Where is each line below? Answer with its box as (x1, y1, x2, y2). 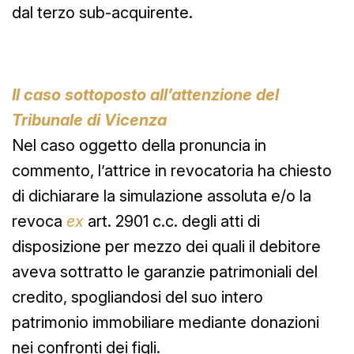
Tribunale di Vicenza (12, 110, 167, 130)
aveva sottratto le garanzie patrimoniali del (12, 262, 318, 281)
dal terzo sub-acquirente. (12, 2, 193, 22)
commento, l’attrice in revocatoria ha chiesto (12, 160, 332, 180)
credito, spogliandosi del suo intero (12, 287, 263, 307)
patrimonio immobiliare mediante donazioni (12, 312, 319, 332)
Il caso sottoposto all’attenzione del (12, 85, 279, 104)
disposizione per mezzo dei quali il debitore (12, 236, 321, 256)
